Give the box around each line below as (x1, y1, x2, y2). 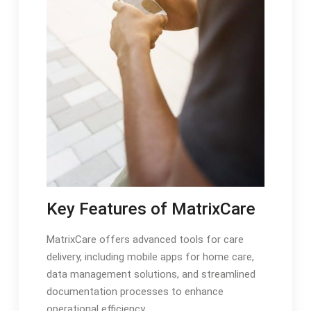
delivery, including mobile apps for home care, (46, 251, 254, 264)
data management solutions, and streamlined (46, 268, 255, 281)
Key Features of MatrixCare (46, 199, 255, 219)
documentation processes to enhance (46, 285, 224, 299)
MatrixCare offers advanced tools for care (46, 233, 244, 246)
